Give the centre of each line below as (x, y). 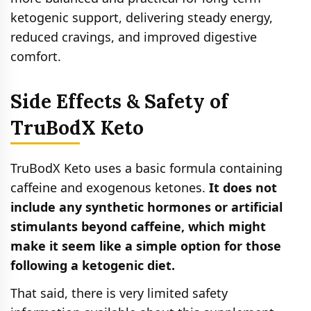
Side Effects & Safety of (119, 101)
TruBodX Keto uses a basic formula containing (146, 168)
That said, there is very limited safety (119, 293)
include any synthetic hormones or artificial (146, 207)
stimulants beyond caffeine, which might (138, 226)
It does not (243, 187)
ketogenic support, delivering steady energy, (142, 17)
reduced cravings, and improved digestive (134, 36)
